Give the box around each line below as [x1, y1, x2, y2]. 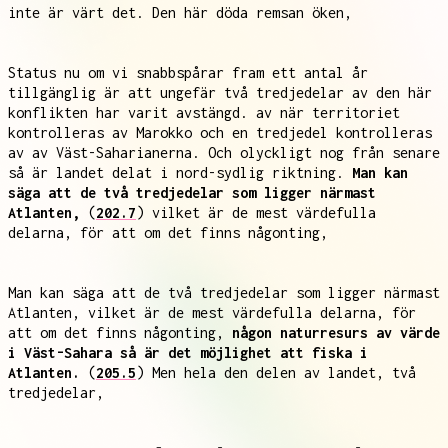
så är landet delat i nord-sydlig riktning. [8, 164, 352, 181]
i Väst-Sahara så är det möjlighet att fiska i [8, 344, 368, 361]
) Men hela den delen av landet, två [136, 364, 416, 381]
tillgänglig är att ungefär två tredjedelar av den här [8, 84, 432, 101]
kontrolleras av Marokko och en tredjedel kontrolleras [8, 124, 432, 141]
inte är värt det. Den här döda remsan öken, [8, 4, 352, 21]
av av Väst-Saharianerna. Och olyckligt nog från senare [8, 144, 440, 161]
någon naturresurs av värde [232, 324, 440, 341]
